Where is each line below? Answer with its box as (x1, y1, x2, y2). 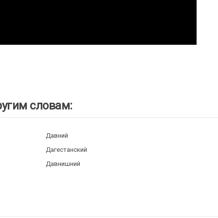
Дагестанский (45, 146, 87, 153)
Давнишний (45, 160, 80, 167)
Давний (45, 132, 68, 139)
